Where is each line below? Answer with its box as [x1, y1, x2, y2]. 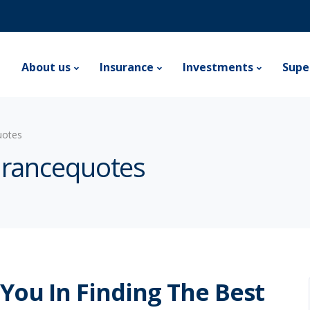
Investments [183, 60, 253, 75]
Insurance [100, 60, 154, 75]
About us [21, 60, 71, 75]
